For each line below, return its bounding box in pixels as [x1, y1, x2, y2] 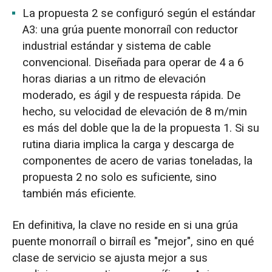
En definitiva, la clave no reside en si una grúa [12, 216, 238, 234]
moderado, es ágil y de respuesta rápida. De [22, 86, 241, 104]
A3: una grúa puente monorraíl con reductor [22, 21, 239, 38]
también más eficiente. [22, 185, 137, 202]
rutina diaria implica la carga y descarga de [22, 135, 234, 153]
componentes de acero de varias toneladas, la [22, 152, 253, 169]
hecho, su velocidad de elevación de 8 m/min [22, 103, 248, 120]
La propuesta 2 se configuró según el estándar [22, 4, 256, 22]
